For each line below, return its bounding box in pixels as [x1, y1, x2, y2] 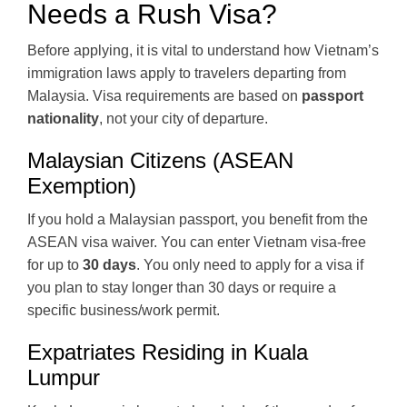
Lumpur [27, 364, 100, 390]
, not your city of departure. [99, 110, 268, 126]
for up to [27, 256, 83, 273]
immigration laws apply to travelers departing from [27, 65, 346, 81]
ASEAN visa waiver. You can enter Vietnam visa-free [27, 233, 366, 250]
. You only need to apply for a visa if [136, 256, 363, 273]
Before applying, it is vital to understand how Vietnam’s [27, 42, 379, 58]
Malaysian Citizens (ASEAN [27, 147, 293, 173]
